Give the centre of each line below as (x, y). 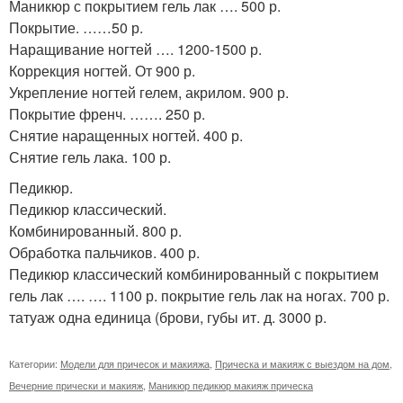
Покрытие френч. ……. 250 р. (107, 114)
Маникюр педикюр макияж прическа (231, 385)
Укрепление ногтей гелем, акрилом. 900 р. (149, 92)
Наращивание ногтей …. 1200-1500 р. (135, 49)
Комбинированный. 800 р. (95, 231)
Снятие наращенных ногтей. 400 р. (126, 135)
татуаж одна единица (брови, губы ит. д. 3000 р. (168, 317)
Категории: (35, 363)
